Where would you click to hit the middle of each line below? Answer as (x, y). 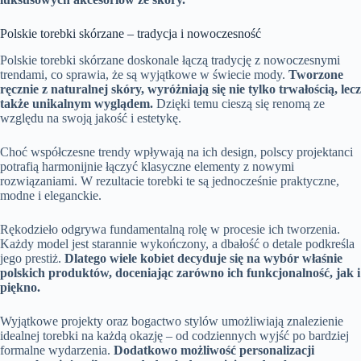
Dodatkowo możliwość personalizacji (214, 350)
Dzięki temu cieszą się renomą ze (239, 103)
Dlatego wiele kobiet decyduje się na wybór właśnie (203, 258)
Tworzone (316, 74)
